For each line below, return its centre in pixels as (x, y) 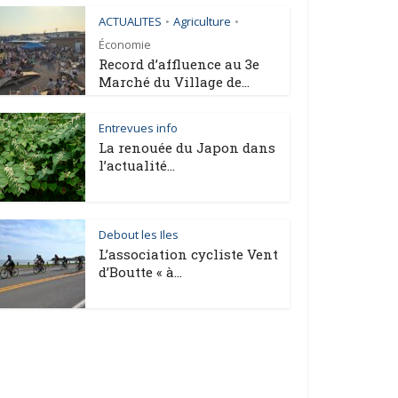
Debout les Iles (139, 235)
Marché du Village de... (174, 82)
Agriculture (202, 21)
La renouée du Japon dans (187, 147)
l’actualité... (137, 165)
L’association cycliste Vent (188, 254)
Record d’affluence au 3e (179, 64)
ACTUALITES (130, 21)
